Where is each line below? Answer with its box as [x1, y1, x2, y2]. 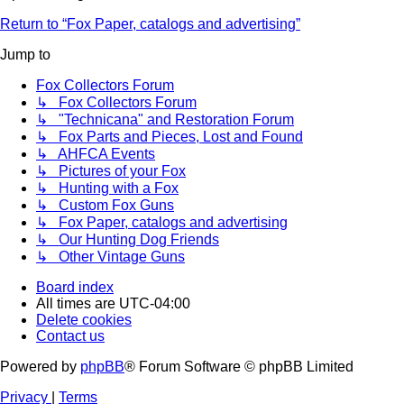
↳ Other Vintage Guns [36, 249, 185, 265]
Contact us [36, 328, 105, 344]
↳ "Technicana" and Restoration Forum [36, 112, 294, 128]
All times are [36, 296, 119, 312]
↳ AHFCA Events [36, 146, 155, 162]
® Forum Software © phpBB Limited [124, 359, 353, 375]
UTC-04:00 [119, 296, 190, 312]
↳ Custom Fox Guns [36, 197, 174, 214]
